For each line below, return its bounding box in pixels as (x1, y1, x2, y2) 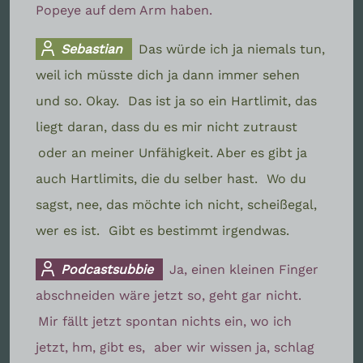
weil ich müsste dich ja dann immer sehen (36, 66, 300, 83)
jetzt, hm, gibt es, (36, 339, 149, 355)
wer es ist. (36, 222, 104, 238)
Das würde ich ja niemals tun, (139, 41, 326, 57)
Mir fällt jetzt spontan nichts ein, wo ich (38, 313, 292, 329)
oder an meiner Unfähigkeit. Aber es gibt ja (38, 144, 307, 160)
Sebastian (57, 41, 123, 57)
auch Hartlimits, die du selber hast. (36, 170, 262, 186)
